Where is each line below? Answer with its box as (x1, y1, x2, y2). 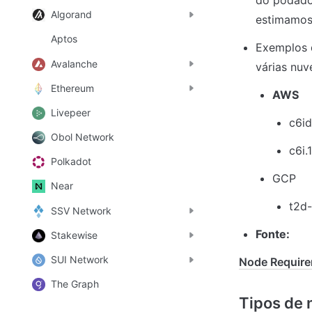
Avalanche (51, 57, 97, 70)
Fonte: (256, 227, 290, 242)
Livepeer (51, 106, 91, 118)
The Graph (51, 278, 99, 290)
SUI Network (51, 253, 109, 266)
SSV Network (51, 204, 111, 217)
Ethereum (51, 81, 94, 94)
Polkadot (51, 155, 91, 168)
